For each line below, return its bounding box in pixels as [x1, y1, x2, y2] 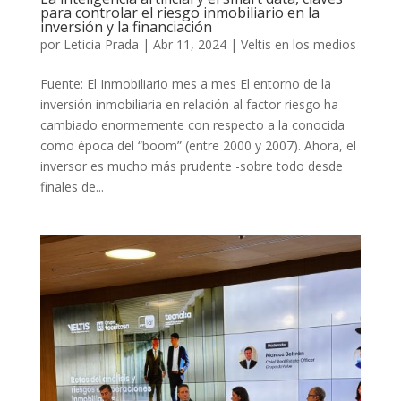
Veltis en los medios [240, 36, 356, 54]
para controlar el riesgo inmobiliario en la [39, 3, 320, 23]
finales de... [39, 178, 104, 196]
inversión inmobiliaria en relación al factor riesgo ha [39, 96, 338, 114]
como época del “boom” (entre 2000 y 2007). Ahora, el [39, 137, 356, 155]
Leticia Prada [63, 36, 139, 54]
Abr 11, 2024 [152, 36, 226, 54]
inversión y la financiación [39, 17, 212, 38]
